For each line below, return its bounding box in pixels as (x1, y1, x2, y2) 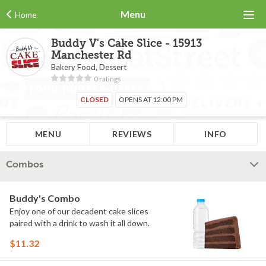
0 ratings (94, 74, 121, 83)
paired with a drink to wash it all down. (9, 218, 150, 228)
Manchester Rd (51, 49, 132, 62)
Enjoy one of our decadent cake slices (9, 206, 148, 216)
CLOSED (80, 95, 109, 104)
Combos (6, 159, 43, 170)
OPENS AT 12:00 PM (119, 95, 183, 104)
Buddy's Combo (9, 192, 80, 204)
